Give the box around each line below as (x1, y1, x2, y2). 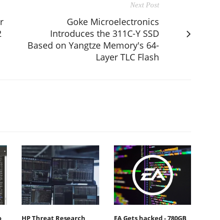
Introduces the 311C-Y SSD (50, 27, 159, 39)
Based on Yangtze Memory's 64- (27, 39, 159, 51)
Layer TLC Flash (96, 51, 159, 63)
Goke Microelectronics (67, 15, 159, 27)
